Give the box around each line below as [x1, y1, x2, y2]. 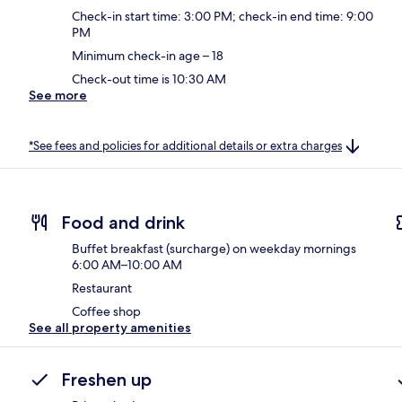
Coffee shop [72, 303, 141, 320]
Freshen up [61, 369, 152, 391]
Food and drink [61, 212, 185, 234]
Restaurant [72, 280, 132, 297]
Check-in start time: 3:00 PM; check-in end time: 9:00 [72, 7, 373, 24]
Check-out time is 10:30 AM [72, 70, 226, 87]
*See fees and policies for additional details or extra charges [29, 137, 342, 153]
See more [29, 86, 87, 103]
